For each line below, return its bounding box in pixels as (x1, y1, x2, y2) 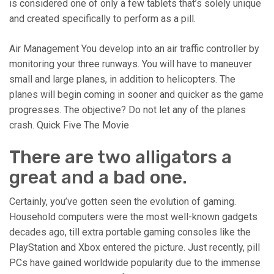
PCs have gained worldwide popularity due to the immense (9, 257, 261, 269)
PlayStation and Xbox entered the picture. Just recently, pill (9, 242, 260, 254)
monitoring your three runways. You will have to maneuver (9, 58, 252, 70)
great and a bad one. (9, 166, 187, 189)
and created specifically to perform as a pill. (9, 13, 196, 25)
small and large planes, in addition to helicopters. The (9, 73, 235, 86)
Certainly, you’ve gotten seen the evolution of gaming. (9, 196, 236, 208)
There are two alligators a (9, 146, 232, 169)
